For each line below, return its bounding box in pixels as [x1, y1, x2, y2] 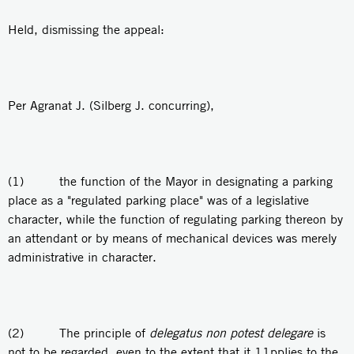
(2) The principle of [8, 325, 149, 341]
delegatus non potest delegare [149, 325, 313, 341]
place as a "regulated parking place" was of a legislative [8, 192, 309, 208]
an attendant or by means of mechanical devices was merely [8, 230, 337, 246]
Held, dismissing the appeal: [8, 21, 164, 37]
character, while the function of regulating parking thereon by [8, 211, 343, 227]
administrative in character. [8, 249, 156, 265]
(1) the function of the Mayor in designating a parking [8, 173, 333, 189]
